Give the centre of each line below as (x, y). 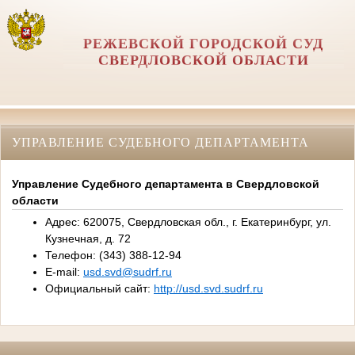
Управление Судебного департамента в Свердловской (166, 184)
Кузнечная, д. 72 (88, 239)
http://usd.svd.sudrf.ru (208, 289)
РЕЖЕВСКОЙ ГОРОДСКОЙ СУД (204, 44)
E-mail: (64, 272)
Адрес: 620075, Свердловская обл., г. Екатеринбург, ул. (188, 222)
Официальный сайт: (99, 289)
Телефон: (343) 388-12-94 (113, 256)
